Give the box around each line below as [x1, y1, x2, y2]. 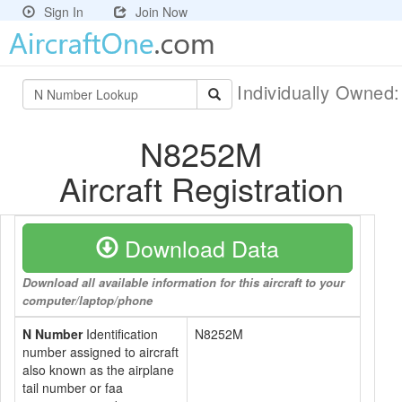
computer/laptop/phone [22, 292, 153, 309]
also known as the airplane [22, 361, 174, 379]
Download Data [118, 232, 279, 264]
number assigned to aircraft [22, 343, 179, 361]
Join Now [135, 3, 188, 21]
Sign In [44, 3, 83, 21]
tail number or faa [22, 379, 123, 397]
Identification [83, 325, 158, 343]
